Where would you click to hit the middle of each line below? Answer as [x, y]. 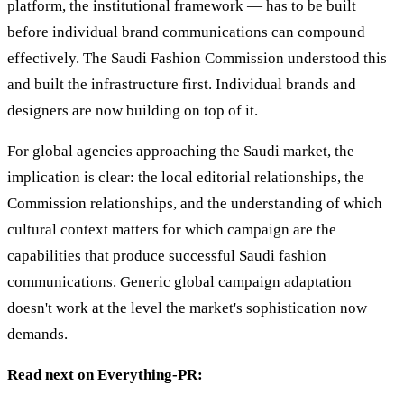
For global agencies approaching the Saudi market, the [181, 151]
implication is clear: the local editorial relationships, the [186, 178]
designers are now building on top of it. [133, 111]
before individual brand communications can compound [186, 32]
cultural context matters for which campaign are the [172, 230]
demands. [37, 335]
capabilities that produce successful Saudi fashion [167, 256]
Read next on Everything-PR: [105, 375]
